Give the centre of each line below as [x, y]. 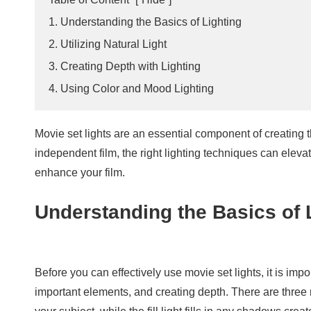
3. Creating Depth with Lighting [125, 66]
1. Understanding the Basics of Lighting [145, 22]
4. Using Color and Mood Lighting [131, 88]
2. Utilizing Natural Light [108, 44]
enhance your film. [80, 172]
